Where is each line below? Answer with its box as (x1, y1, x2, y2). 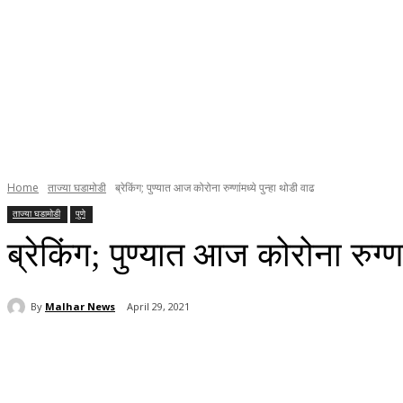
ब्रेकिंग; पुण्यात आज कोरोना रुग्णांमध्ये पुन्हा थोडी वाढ (115, 180, 314, 196)
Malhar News (45, 299, 115, 313)
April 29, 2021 (127, 300, 190, 314)
